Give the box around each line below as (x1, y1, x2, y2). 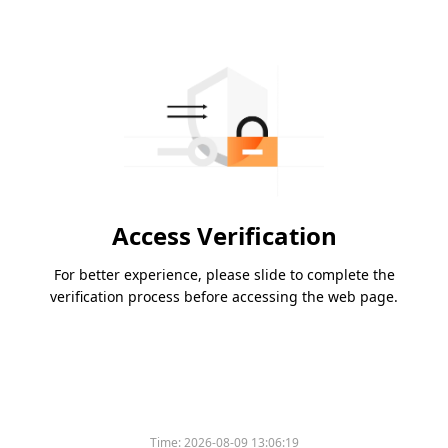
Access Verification (111, 219, 337, 253)
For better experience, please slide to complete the (53, 265, 395, 285)
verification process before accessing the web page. (50, 287, 398, 307)
